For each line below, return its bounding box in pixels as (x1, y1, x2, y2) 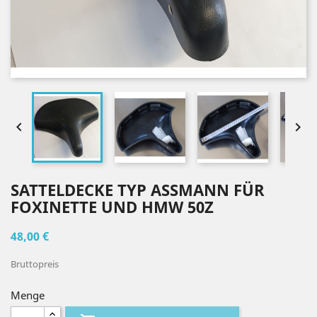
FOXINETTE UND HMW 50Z (11, 196, 214, 217)
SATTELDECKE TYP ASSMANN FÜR (11, 179, 265, 200)
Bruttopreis (11, 258, 59, 270)
